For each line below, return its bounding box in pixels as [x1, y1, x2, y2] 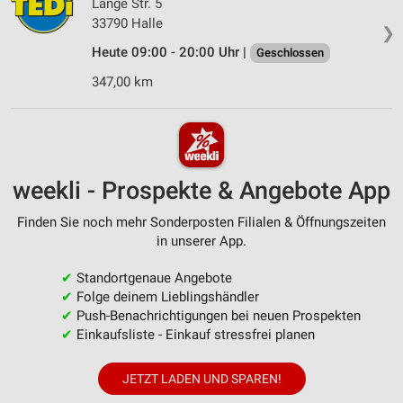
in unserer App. [157, 232, 246, 249]
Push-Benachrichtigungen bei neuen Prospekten [72, 307, 361, 324]
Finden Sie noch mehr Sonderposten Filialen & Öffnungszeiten [17, 213, 386, 230]
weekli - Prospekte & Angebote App [13, 175, 390, 205]
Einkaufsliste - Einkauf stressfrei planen [72, 326, 315, 343]
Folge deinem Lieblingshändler [72, 288, 259, 305]
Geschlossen [256, 46, 324, 60]
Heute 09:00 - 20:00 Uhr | [92, 44, 250, 61]
